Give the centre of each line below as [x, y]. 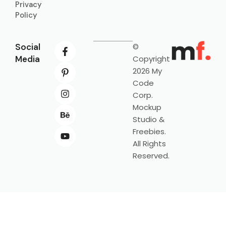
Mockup [147, 107]
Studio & [148, 120]
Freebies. [149, 132]
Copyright [151, 59]
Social [28, 47]
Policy [26, 15]
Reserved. [151, 156]
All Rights [149, 144]
